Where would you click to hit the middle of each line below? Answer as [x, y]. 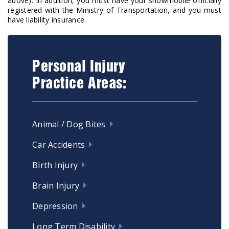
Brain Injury [56, 186]
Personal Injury [79, 68]
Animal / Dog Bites [69, 124]
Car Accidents [59, 145]
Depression [55, 206]
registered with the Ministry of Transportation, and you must [114, 10]
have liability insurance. [47, 20]
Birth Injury [55, 165]
